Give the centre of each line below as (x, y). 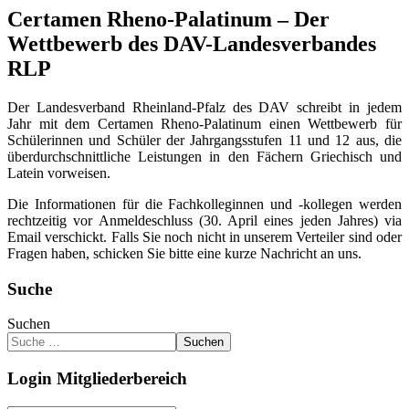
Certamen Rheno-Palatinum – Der (168, 19)
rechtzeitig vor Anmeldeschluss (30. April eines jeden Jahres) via (204, 220)
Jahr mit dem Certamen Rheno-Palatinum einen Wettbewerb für (204, 123)
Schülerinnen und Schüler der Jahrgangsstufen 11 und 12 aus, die (204, 140)
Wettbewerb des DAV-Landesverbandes (192, 43)
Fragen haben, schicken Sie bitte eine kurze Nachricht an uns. (184, 253)
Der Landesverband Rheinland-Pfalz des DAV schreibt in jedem (204, 107)
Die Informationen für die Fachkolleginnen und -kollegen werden (204, 204)
